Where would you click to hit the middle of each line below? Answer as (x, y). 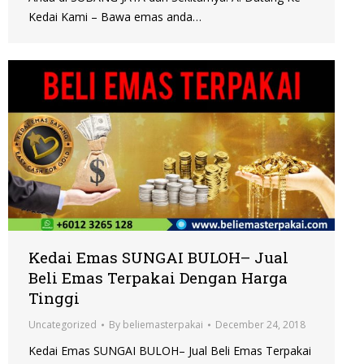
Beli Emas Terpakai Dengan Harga (158, 278)
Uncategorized (63, 325)
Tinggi (54, 298)
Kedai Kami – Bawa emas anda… (115, 17)
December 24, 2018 (260, 325)
